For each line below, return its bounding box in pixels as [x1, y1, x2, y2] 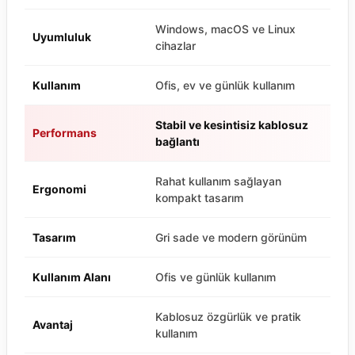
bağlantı [155, 135, 200, 149]
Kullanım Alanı [32, 270, 111, 284]
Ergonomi [32, 182, 86, 197]
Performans [32, 126, 97, 140]
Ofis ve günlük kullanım [155, 270, 276, 284]
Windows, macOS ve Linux [155, 22, 296, 36]
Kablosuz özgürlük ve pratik [155, 310, 301, 324]
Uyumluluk [32, 30, 91, 44]
